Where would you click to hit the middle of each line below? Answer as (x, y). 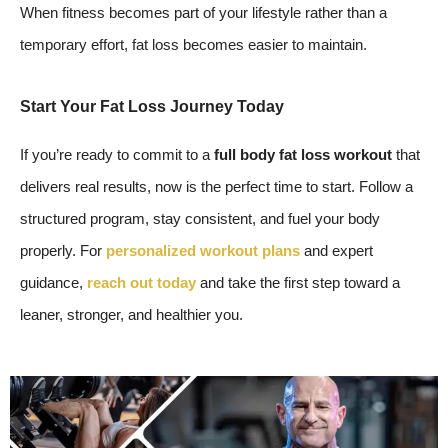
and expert (336, 251)
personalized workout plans (203, 251)
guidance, (53, 283)
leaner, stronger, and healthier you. (131, 315)
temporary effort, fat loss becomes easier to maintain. (193, 44)
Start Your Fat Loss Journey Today (152, 107)
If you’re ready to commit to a (117, 155)
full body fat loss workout (303, 155)
